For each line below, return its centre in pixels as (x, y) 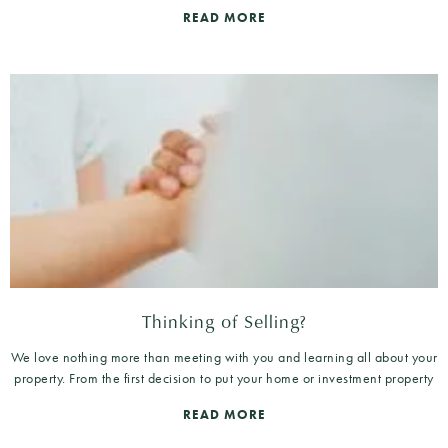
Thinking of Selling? (224, 320)
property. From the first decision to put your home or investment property (224, 377)
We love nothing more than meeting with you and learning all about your (224, 356)
